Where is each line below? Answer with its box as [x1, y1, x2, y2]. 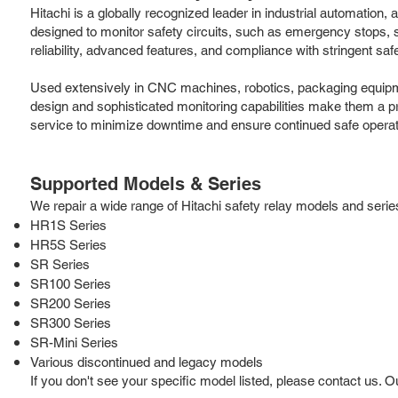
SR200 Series [30, 295, 111, 311]
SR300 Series [30, 314, 111, 330]
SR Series [30, 256, 90, 272]
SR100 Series [30, 275, 111, 291]
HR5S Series [30, 236, 107, 252]
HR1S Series [30, 217, 107, 233]
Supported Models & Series [30, 172, 261, 195]
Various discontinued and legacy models [30, 354, 263, 370]
